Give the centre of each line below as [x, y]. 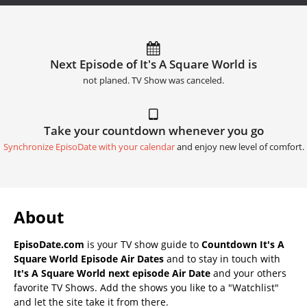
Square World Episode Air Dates [89, 258]
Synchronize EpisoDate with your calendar [89, 147]
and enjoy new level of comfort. [239, 147]
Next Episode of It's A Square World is [153, 64]
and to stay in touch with [222, 258]
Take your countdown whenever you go [153, 130]
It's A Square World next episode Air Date [112, 273]
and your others [248, 273]
